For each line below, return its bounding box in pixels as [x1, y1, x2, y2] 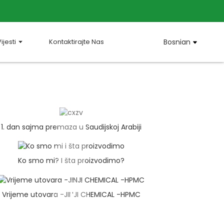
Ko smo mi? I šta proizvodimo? [18, 155, 125, 166]
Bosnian [163, 37, 190, 47]
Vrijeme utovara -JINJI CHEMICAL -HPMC [2, 189, 141, 199]
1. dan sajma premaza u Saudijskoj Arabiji [1, 121, 142, 132]
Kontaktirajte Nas [48, 37, 104, 46]
